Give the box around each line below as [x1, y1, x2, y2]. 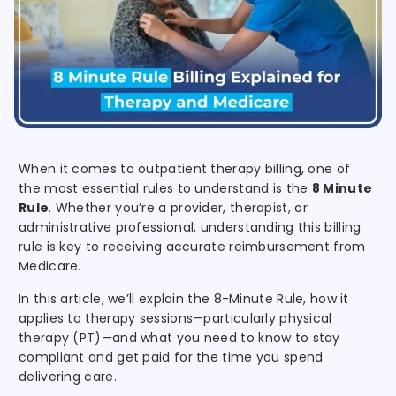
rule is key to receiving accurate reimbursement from [19, 238, 366, 256]
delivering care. [19, 368, 117, 386]
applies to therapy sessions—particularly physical [19, 309, 332, 328]
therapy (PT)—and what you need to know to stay [19, 329, 340, 347]
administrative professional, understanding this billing [19, 218, 362, 237]
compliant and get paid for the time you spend [19, 348, 324, 367]
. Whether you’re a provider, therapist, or [49, 199, 308, 217]
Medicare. [19, 257, 81, 276]
